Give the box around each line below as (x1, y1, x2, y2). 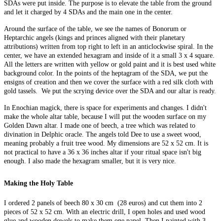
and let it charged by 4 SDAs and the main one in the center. (4, 8, 175, 16)
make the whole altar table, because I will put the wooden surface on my (4, 112, 206, 120)
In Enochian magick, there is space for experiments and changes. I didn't (4, 104, 207, 111)
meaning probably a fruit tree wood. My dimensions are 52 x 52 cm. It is (4, 139, 208, 147)
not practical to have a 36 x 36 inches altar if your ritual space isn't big (4, 148, 201, 156)
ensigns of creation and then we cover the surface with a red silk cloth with (4, 78, 213, 86)
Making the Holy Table (4, 179, 73, 187)
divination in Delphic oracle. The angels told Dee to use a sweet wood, (4, 130, 201, 138)
